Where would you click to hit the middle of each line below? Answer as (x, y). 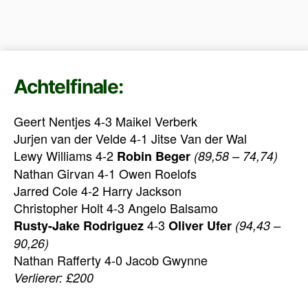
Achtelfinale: (68, 87)
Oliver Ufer (200, 226)
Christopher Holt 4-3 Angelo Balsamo (116, 208)
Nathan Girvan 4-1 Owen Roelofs (105, 174)
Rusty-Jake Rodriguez (79, 226)
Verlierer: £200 (54, 278)
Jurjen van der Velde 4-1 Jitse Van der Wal (130, 139)
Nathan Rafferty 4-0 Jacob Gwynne (111, 260)
